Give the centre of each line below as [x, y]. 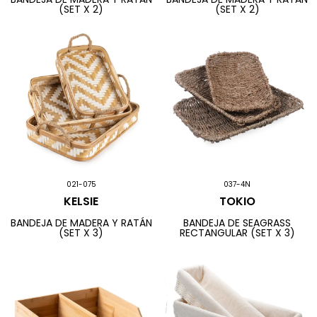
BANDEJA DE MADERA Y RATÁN [81, 223]
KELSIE [81, 202]
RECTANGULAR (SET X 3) [237, 232]
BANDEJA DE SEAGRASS [237, 223]
